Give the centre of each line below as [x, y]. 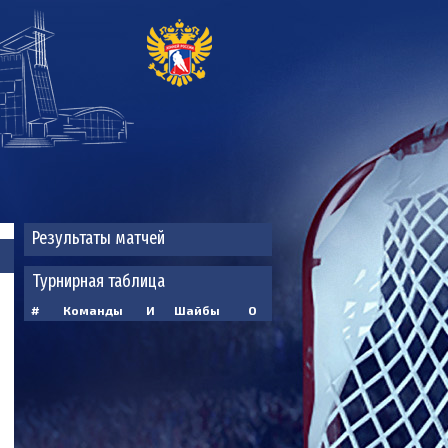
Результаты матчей [98, 238]
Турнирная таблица [98, 281]
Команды [92, 310]
